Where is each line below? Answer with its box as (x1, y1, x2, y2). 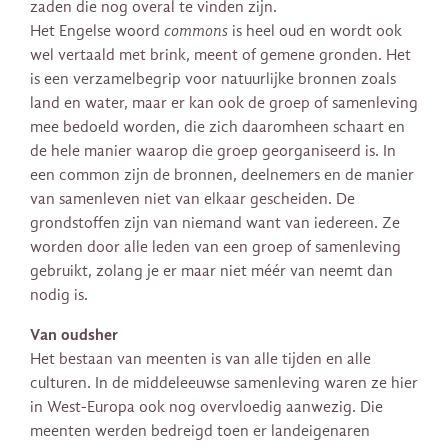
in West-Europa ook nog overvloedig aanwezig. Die (30, 398, 383, 417)
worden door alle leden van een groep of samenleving (30, 238, 401, 257)
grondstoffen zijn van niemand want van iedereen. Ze (30, 214, 400, 233)
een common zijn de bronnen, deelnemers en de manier (30, 166, 414, 185)
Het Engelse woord (30, 22, 164, 41)
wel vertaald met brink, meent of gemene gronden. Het (30, 46, 411, 65)
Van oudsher (30, 325, 118, 345)
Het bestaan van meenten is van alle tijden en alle (30, 350, 371, 369)
